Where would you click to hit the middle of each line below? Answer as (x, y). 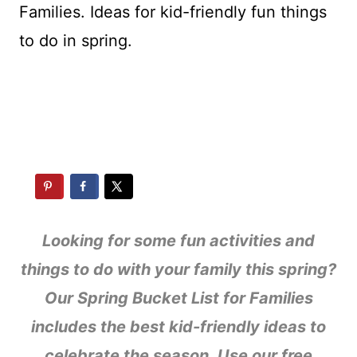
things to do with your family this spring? (178, 269)
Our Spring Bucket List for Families (178, 298)
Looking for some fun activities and (178, 241)
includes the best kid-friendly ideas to (178, 327)
